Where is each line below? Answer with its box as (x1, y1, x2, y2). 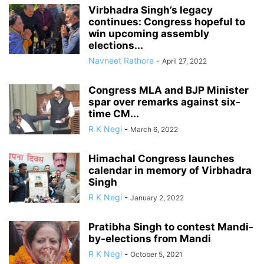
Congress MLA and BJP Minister (88, 84, 249, 97)
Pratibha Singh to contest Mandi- (88, 221, 253, 233)
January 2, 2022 (130, 193, 184, 203)
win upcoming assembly (88, 28, 209, 40)
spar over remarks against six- (88, 96, 240, 108)
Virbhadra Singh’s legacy (88, 4, 213, 16)
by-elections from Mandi (88, 233, 211, 245)
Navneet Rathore (88, 55, 154, 66)
